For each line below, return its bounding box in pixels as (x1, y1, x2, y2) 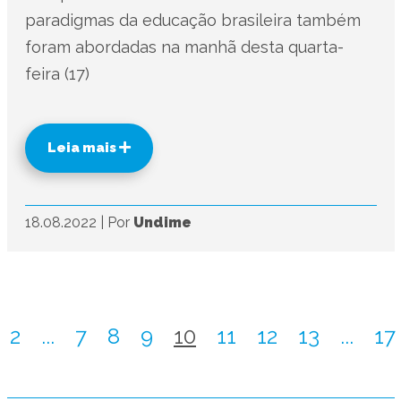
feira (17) (24, 64, 90, 83)
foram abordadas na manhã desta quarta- (24, 38, 344, 56)
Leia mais (47, 140, 119, 156)
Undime (132, 214, 192, 231)
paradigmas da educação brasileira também (24, 11, 361, 30)
